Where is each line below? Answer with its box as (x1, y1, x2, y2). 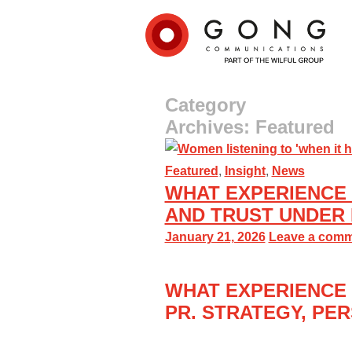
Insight (224, 164, 266, 178)
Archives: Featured (164, 116, 335, 137)
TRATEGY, (214, 302, 312, 323)
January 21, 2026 (164, 230, 266, 244)
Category (164, 94, 246, 115)
